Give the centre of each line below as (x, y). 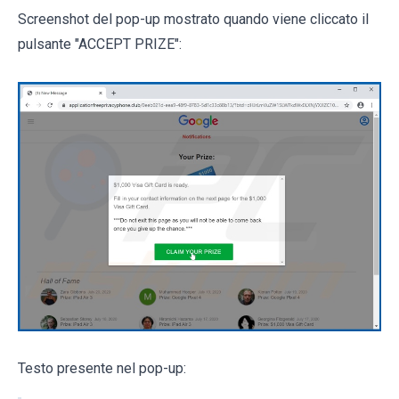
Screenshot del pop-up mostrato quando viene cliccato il (193, 19)
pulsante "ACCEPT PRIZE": (100, 44)
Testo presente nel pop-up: (102, 369)
